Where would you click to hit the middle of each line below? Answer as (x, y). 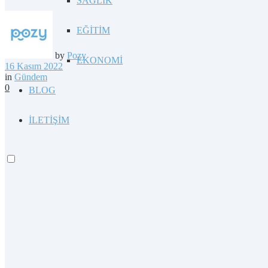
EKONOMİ (100, 60)
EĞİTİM (93, 30)
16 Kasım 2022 (34, 66)
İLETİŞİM (49, 120)
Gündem (31, 77)
